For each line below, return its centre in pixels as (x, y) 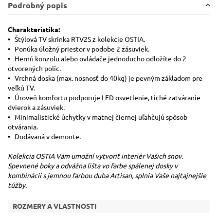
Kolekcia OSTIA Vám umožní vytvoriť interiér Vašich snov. (95, 156)
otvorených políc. (34, 69)
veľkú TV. (21, 88)
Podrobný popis (37, 5)
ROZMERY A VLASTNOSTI (54, 206)
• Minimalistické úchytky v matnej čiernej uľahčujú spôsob (98, 117)
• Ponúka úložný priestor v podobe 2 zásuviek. (79, 49)
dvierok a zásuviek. (36, 108)
